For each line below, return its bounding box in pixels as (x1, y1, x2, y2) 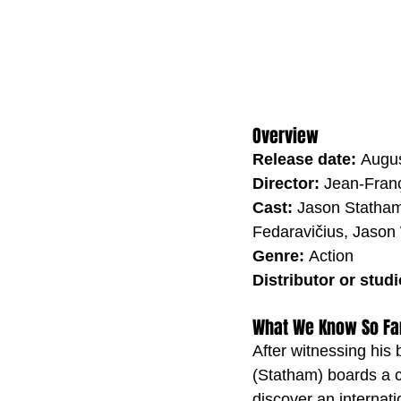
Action (309, 246, 354, 265)
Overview (252, 122, 319, 149)
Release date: (252, 149, 361, 168)
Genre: (252, 246, 309, 265)
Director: (252, 174, 324, 192)
